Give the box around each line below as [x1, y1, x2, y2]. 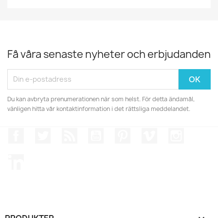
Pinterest [130, 127, 167, 138]
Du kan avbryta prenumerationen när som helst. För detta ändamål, [7, 94, 195, 103]
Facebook [24, 127, 60, 138]
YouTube [104, 127, 137, 138]
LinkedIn [24, 154, 55, 165]
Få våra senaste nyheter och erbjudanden [7, 47, 211, 61]
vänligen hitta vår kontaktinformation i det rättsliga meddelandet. [7, 104, 190, 113]
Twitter [50, 127, 77, 138]
